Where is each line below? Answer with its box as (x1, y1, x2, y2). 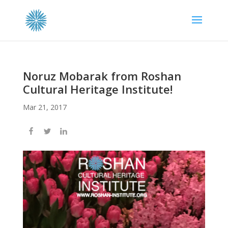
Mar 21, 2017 (22, 102, 67, 112)
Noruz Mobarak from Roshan (22, 68, 181, 83)
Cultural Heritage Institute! (22, 81, 173, 97)
